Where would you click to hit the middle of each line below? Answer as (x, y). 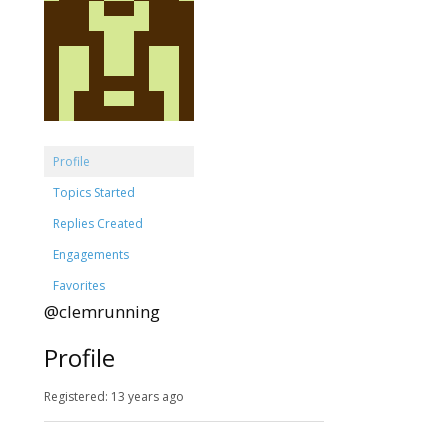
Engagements (91, 254)
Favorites (79, 285)
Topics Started (94, 192)
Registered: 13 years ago (114, 396)
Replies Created (98, 223)
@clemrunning (102, 311)
